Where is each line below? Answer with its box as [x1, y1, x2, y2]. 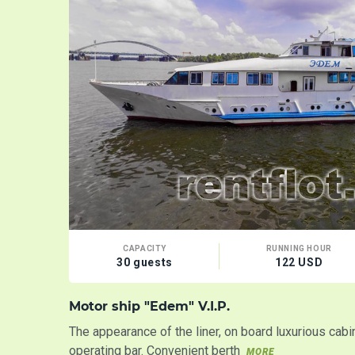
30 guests [116, 255, 173, 269]
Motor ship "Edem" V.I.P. [69, 298, 230, 314]
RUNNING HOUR [265, 243, 332, 253]
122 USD [275, 255, 323, 269]
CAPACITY [123, 243, 166, 253]
